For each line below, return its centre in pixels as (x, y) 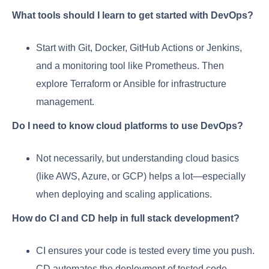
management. (65, 102)
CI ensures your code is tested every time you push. (145, 251)
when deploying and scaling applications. (124, 195)
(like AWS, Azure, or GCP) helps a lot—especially (141, 177)
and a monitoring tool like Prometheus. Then (130, 66)
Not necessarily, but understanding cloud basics (138, 159)
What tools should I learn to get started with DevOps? (133, 16)
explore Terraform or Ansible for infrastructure (131, 84)
